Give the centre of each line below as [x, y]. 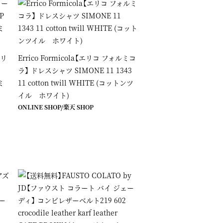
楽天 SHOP [78, 107]
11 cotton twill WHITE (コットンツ [76, 82]
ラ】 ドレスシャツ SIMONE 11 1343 [75, 70]
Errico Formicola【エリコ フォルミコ [77, 57]
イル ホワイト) [44, 95]
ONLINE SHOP [39, 107]
